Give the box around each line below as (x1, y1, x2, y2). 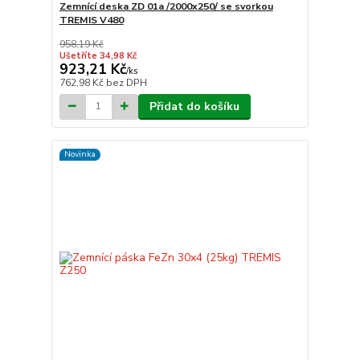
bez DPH (105, 76, 147, 89)
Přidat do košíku (149, 98, 239, 114)
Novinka (63, 148, 96, 161)
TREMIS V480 (59, 13, 124, 27)
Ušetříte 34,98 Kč (59, 49, 137, 62)
